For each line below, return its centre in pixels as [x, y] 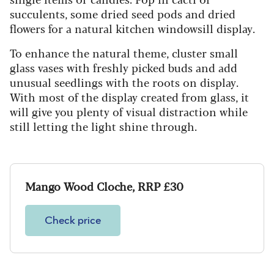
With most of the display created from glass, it [129, 96]
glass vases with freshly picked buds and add [124, 67]
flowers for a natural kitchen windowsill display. [132, 28]
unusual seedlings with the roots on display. [124, 82]
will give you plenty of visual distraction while [129, 111]
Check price [73, 220]
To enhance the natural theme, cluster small [124, 52]
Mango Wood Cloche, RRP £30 [104, 186]
